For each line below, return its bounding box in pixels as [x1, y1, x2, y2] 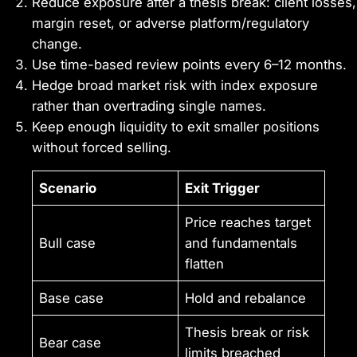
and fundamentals [185, 235, 298, 252]
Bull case [39, 235, 96, 252]
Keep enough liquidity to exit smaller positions [32, 118, 320, 135]
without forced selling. [32, 139, 171, 155]
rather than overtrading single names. [32, 97, 266, 114]
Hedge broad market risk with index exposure [32, 76, 318, 93]
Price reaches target [185, 214, 312, 231]
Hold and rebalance [185, 290, 307, 307]
